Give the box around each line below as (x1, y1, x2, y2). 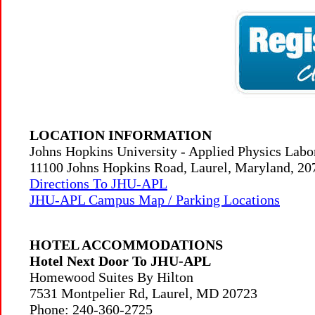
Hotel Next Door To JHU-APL (30, 253, 211, 269)
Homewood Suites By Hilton (30, 269, 193, 285)
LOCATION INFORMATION (30, 127, 212, 143)
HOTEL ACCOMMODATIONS (30, 237, 223, 252)
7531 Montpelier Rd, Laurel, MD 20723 (30, 285, 257, 301)
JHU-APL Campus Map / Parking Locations (30, 192, 280, 207)
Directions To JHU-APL (30, 176, 167, 191)
